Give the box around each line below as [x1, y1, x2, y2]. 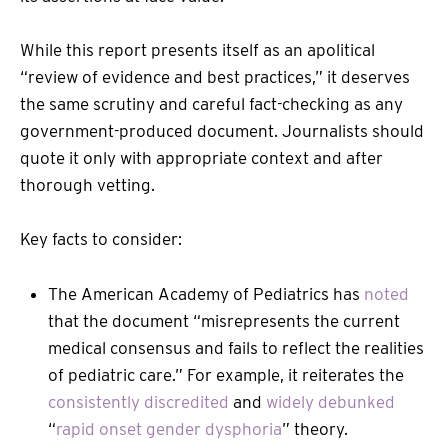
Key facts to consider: [20, 229, 186, 250]
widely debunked [266, 391, 395, 412]
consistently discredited [48, 391, 229, 412]
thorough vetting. [20, 175, 155, 196]
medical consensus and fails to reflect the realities [48, 337, 424, 358]
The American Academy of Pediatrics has [48, 283, 364, 304]
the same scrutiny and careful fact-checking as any [20, 94, 403, 115]
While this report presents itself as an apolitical [20, 40, 375, 61]
